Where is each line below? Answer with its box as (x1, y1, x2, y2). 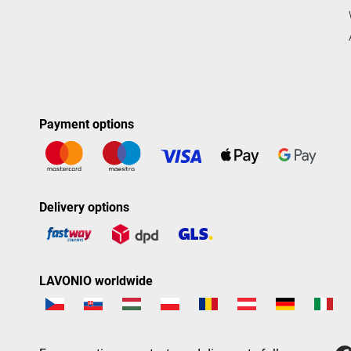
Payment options (39, 117, 134, 132)
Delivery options (39, 200, 129, 215)
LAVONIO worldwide (39, 273, 153, 288)
